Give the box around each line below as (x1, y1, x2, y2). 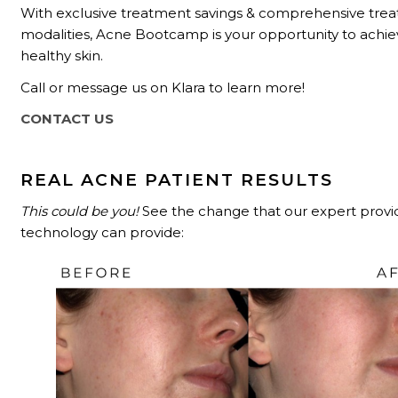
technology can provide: (20, 223, 185, 241)
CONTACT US (20, 109, 115, 127)
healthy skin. (20, 47, 104, 65)
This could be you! (20, 202, 139, 219)
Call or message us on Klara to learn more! (20, 78, 306, 96)
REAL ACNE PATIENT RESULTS (20, 170, 334, 191)
